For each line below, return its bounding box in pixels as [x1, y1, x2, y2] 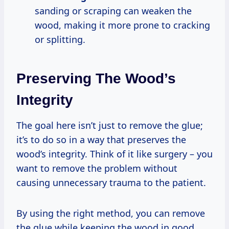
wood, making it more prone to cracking [35, 18, 210, 31]
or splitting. [35, 33, 85, 45]
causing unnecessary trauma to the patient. [16, 176, 206, 189]
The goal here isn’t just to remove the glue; [16, 119, 203, 131]
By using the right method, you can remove [16, 207, 205, 219]
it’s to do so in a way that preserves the [16, 133, 186, 146]
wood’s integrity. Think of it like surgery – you [16, 147, 213, 160]
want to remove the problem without [16, 162, 177, 174]
